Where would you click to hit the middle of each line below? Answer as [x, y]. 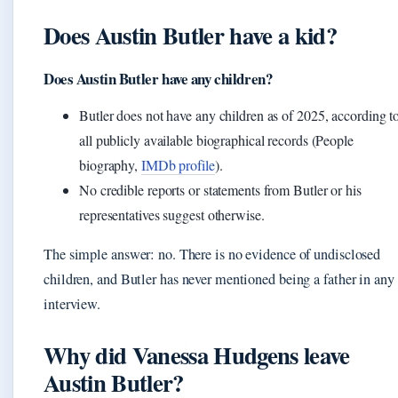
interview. [72, 303]
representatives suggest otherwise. [172, 214]
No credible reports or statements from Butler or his [220, 189]
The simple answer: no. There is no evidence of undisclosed [212, 254]
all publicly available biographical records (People [216, 139]
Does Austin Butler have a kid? [190, 35]
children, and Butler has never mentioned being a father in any [219, 279]
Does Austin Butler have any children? [158, 78]
